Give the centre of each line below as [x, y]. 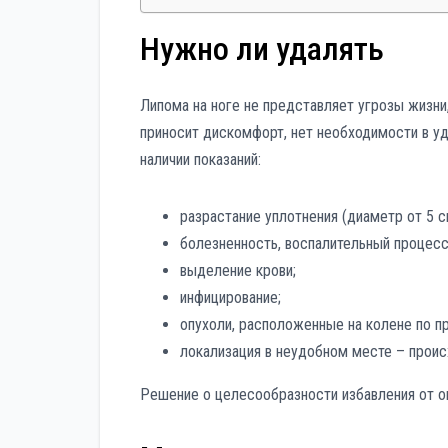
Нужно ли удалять [262, 48]
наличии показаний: [200, 160]
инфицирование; [230, 298]
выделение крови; [238, 271]
